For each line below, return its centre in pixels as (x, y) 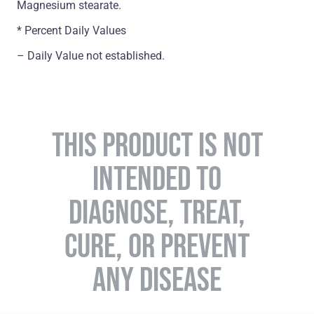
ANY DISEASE (157, 279)
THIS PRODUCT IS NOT (157, 145)
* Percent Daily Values (71, 31)
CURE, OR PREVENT (157, 246)
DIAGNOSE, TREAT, (157, 212)
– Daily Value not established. (91, 56)
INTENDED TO (157, 178)
